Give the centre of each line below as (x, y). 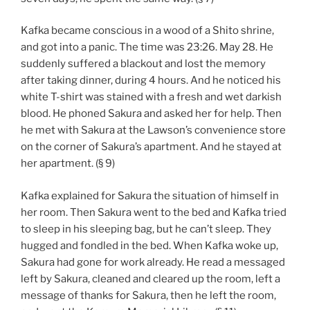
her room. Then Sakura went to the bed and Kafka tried (154, 212)
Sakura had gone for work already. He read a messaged (153, 262)
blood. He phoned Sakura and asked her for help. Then (151, 114)
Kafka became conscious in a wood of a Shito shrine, (147, 31)
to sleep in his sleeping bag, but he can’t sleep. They (146, 229)
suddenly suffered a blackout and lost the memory (143, 64)
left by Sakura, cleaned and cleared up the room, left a (151, 279)
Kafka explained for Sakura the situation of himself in (150, 195)
